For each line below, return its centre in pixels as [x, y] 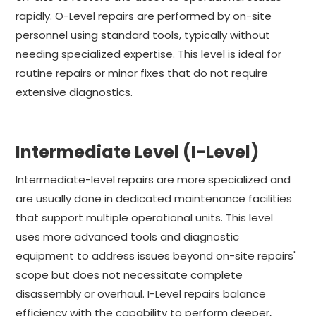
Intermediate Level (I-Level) [138, 152]
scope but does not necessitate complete [129, 274]
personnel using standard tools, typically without [143, 35]
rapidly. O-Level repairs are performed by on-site [144, 16]
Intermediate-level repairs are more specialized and [153, 179]
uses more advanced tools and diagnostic [128, 236]
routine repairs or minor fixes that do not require [142, 73]
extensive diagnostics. [74, 92]
